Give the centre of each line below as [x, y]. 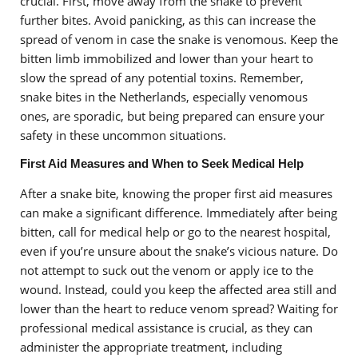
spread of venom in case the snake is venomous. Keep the [179, 39]
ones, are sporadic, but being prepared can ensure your [172, 115]
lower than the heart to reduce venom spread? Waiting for [179, 308]
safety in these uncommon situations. [123, 135]
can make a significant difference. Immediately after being [179, 212]
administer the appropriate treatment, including [151, 346]
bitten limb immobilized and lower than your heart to [167, 58]
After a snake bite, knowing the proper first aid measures [176, 193]
